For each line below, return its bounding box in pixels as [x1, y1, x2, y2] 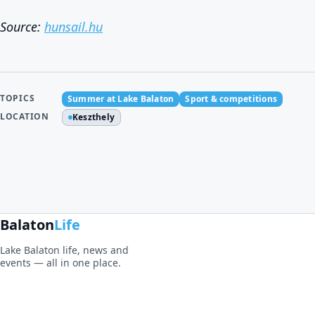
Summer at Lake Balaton [67, 93, 174, 105]
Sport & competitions [185, 93, 278, 105]
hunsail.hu [44, 18, 103, 35]
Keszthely [72, 111, 115, 123]
